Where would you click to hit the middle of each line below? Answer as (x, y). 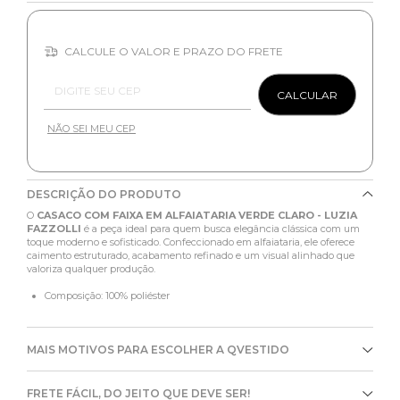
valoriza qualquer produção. (91, 269)
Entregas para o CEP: (92, 76)
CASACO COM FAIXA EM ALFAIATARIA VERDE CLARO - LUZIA (197, 216)
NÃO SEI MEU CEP (92, 129)
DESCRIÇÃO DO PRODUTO (104, 195)
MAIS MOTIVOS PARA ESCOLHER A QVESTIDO (158, 350)
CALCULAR (307, 95)
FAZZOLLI (55, 229)
